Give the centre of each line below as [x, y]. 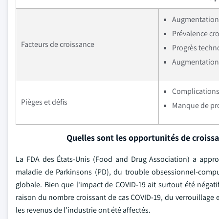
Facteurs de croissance [58, 44]
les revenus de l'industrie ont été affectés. [83, 210]
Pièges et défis [44, 102]
